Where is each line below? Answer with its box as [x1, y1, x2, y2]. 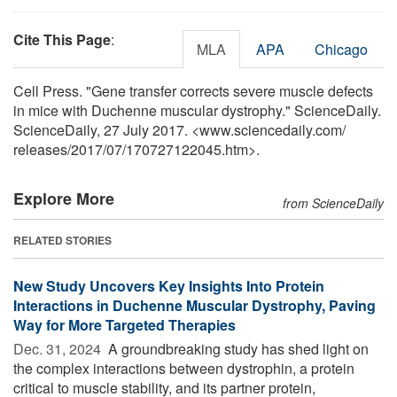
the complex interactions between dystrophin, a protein [13, 357, 354, 378]
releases [13, 138, 67, 160]
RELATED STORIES [13, 231, 112, 248]
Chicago [315, 38, 368, 59]
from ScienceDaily [283, 193, 384, 212]
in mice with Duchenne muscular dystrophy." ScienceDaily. [13, 99, 381, 121]
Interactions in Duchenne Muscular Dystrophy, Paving [13, 294, 376, 315]
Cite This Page [13, 28, 111, 50]
